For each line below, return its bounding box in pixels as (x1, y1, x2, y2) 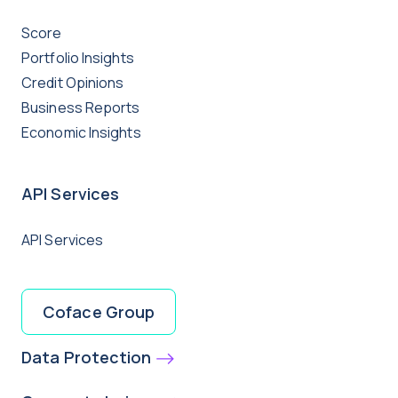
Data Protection (21, 346, 152, 368)
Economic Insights (21, 122, 141, 142)
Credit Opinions (21, 72, 124, 92)
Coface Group (43, 300, 155, 322)
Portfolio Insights (21, 47, 134, 68)
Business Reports (21, 97, 140, 117)
